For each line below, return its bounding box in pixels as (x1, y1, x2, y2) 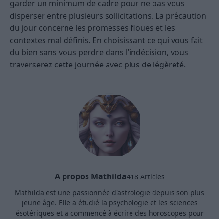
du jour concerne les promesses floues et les (10, 22, 175, 34)
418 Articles (126, 172, 165, 181)
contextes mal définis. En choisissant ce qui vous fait (10, 35, 203, 46)
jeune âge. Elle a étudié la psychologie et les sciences (22, 198, 197, 208)
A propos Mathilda (54, 171, 127, 182)
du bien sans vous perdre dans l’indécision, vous (10, 47, 188, 58)
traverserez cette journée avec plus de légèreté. (10, 59, 186, 70)
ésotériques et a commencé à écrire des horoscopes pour (15, 208, 204, 218)
